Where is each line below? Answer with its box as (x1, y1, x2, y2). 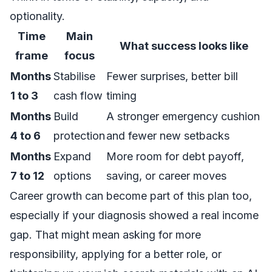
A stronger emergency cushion (106, 110, 260, 123)
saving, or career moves (106, 169, 226, 182)
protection (53, 129, 105, 142)
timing (106, 89, 137, 102)
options (53, 169, 91, 182)
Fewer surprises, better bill (106, 70, 238, 83)
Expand (53, 150, 91, 163)
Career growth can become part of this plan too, (10, 189, 252, 202)
